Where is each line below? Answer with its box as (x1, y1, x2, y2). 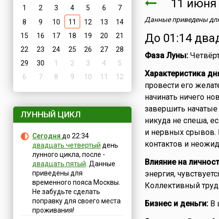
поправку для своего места (32, 197, 121, 205)
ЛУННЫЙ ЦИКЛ (20, 109, 81, 119)
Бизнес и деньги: (144, 199, 208, 208)
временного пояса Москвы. (32, 178, 120, 186)
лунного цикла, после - (32, 151, 105, 158)
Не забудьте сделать (32, 188, 100, 196)
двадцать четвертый (32, 141, 101, 149)
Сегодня (32, 132, 62, 140)
